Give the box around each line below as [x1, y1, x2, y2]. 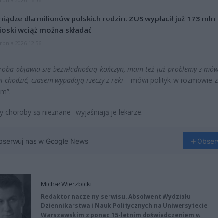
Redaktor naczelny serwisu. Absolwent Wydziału [41, 192, 191, 201]
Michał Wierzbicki [41, 180, 91, 189]
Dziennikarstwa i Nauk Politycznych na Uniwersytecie [41, 201, 208, 210]
